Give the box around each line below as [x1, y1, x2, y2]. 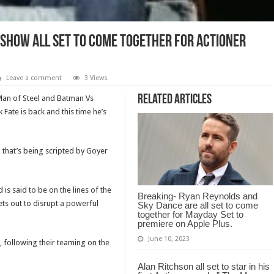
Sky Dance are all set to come [137, 199, 258, 210]
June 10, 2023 [147, 234, 190, 243]
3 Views [84, 74, 108, 83]
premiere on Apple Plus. [137, 218, 232, 229]
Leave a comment [6, 74, 62, 83]
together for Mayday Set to [137, 209, 243, 220]
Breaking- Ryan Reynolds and [137, 190, 257, 201]
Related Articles [137, 93, 212, 108]
